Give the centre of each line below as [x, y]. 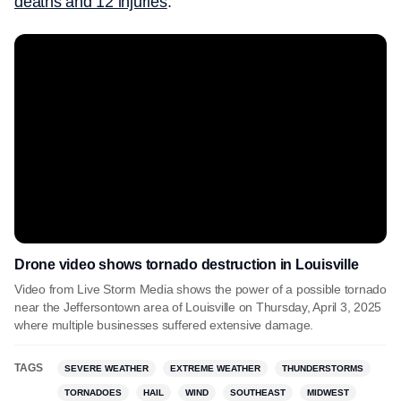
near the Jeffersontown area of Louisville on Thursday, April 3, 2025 [198, 307]
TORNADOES [93, 392]
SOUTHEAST [258, 392]
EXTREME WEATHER [215, 368]
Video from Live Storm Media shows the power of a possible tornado [200, 289]
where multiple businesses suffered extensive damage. [166, 325]
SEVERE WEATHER [107, 368]
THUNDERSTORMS [323, 368]
